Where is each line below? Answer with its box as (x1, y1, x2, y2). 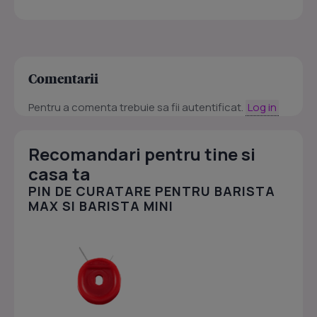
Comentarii (28, 70, 98, 87)
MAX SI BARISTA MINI (28, 197, 173, 215)
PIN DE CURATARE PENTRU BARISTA (28, 183, 275, 200)
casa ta (28, 162, 91, 186)
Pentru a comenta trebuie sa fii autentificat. (28, 100, 246, 115)
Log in (248, 100, 277, 115)
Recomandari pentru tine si (28, 142, 255, 166)
